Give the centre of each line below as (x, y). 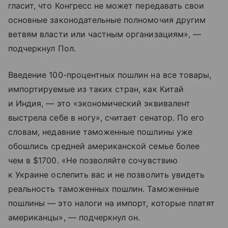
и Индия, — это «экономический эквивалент (99, 104)
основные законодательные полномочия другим (107, 20)
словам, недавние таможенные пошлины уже (100, 132)
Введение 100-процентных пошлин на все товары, (110, 75)
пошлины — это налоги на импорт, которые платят (112, 203)
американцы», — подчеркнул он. (74, 218)
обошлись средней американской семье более (104, 146)
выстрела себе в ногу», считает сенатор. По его (106, 118)
